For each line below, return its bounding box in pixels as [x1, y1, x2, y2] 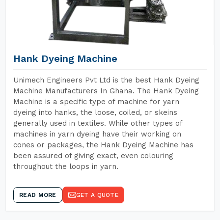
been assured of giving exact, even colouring [13, 151, 173, 160]
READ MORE [19, 192, 56, 198]
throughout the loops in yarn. [13, 162, 118, 171]
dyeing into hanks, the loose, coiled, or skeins [13, 108, 177, 117]
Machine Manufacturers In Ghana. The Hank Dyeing [13, 86, 199, 95]
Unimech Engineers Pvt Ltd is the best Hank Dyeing [13, 76, 199, 84]
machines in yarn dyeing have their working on [13, 130, 181, 138]
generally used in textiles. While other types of [13, 119, 182, 128]
